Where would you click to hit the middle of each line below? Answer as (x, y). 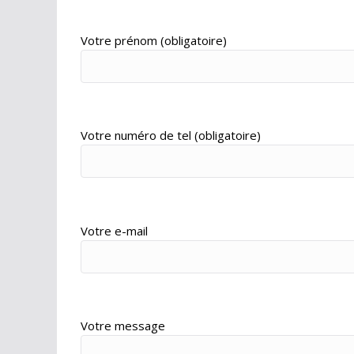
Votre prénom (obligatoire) (154, 40)
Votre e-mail (114, 230)
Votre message (123, 326)
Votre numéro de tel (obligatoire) (171, 136)
